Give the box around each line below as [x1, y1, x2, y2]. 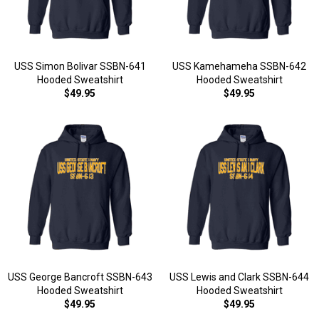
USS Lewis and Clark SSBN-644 [169, 271, 309, 283]
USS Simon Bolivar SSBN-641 [14, 61, 146, 72]
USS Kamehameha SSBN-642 [172, 61, 306, 72]
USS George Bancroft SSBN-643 [7, 271, 152, 283]
